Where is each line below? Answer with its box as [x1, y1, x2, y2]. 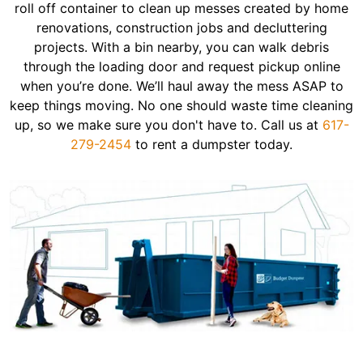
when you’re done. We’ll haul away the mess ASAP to [19, 78, 344, 94]
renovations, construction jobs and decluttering [36, 19, 327, 36]
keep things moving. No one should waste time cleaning [10, 97, 353, 113]
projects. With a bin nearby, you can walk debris [34, 39, 329, 55]
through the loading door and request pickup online [23, 58, 340, 75]
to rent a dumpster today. [131, 136, 293, 152]
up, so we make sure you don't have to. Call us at [14, 117, 322, 133]
